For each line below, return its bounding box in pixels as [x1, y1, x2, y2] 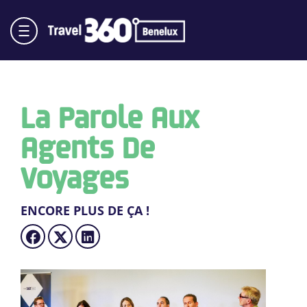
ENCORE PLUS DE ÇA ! [21, 202, 149, 219]
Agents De [21, 129, 155, 164]
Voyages [21, 159, 129, 194]
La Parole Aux [21, 99, 199, 134]
